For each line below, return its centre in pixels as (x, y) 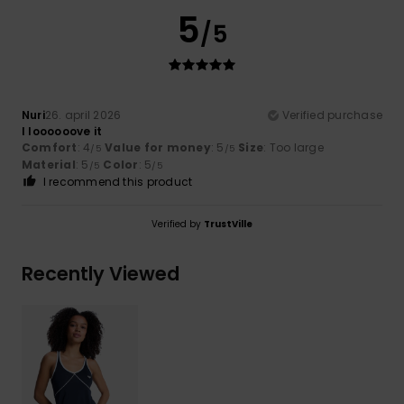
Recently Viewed (101, 273)
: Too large (294, 147)
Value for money (158, 147)
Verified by (178, 224)
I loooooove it (62, 131)
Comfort (50, 147)
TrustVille (228, 224)
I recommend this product (118, 181)
